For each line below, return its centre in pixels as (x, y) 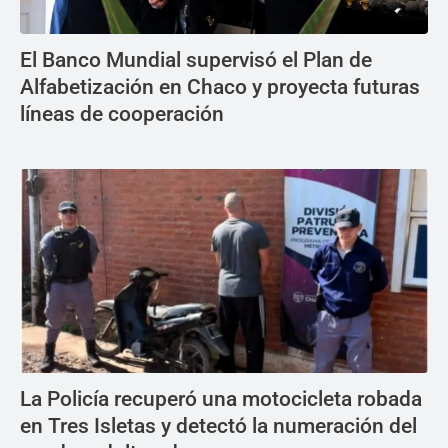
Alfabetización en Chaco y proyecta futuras (220, 87)
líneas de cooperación (122, 114)
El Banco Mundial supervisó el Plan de (196, 60)
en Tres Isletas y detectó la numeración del (218, 426)
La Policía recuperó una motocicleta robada (221, 399)
